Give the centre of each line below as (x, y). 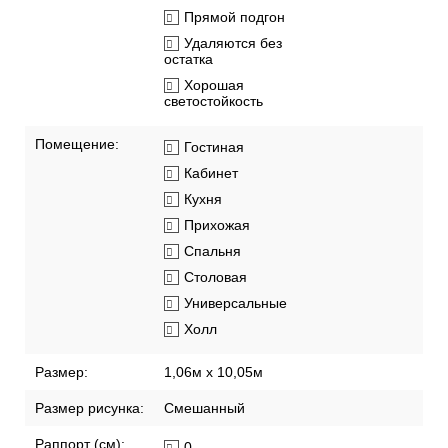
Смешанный (204, 408)
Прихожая (217, 225)
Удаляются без (233, 43)
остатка (188, 59)
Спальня (212, 251)
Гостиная (214, 147)
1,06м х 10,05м (213, 372)
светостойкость (213, 101)
